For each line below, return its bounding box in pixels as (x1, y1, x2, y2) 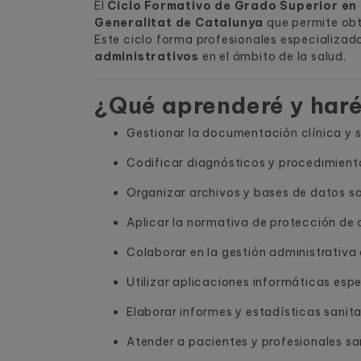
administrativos (94, 49, 200, 64)
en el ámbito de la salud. (199, 49, 346, 64)
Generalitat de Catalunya (94, 15, 264, 30)
